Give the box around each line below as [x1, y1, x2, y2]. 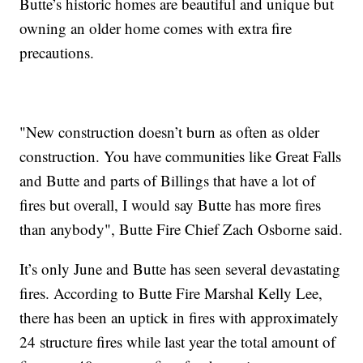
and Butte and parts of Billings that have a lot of [19, 169, 316, 190]
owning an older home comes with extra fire [19, 17, 293, 38]
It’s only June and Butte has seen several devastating [19, 258, 341, 279]
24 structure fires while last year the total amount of [19, 331, 336, 352]
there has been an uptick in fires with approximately [19, 306, 340, 327]
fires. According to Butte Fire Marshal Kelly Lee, [19, 282, 323, 303]
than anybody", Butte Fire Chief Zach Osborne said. [19, 218, 344, 239]
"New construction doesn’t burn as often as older [19, 121, 320, 142]
